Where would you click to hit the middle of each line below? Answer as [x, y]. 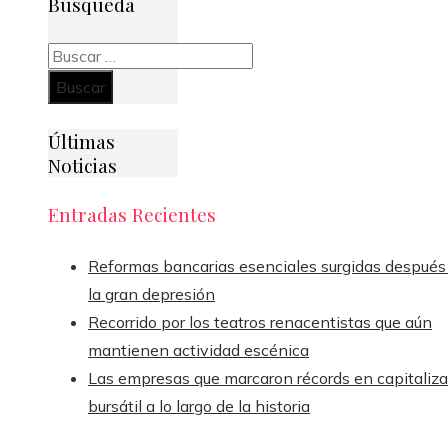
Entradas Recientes [132, 214]
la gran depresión [151, 293]
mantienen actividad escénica [198, 349]
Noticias [82, 165]
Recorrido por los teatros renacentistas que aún [260, 321]
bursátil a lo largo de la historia [199, 405]
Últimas [81, 141]
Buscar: [73, 54]
